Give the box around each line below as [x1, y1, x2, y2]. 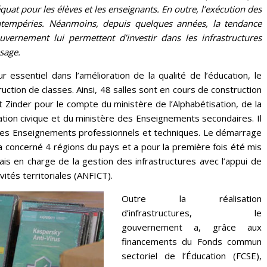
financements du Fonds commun [122, 235, 262, 247]
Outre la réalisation [122, 192, 262, 204]
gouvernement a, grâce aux [122, 221, 262, 233]
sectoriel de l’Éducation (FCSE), [122, 249, 262, 262]
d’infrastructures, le [122, 206, 262, 219]
